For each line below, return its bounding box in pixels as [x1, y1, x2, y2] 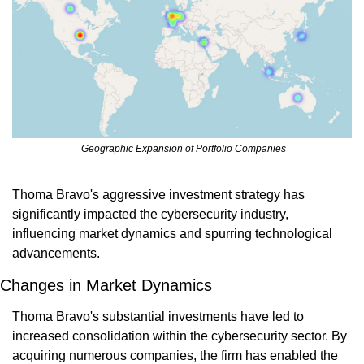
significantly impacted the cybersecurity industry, [12, 207, 288, 222]
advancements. [12, 246, 100, 261]
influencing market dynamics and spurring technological [12, 227, 332, 241]
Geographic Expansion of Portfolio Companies [80, 143, 286, 155]
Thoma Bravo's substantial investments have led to [12, 310, 304, 324]
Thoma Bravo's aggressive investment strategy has [12, 188, 305, 202]
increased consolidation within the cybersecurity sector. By [12, 329, 347, 344]
